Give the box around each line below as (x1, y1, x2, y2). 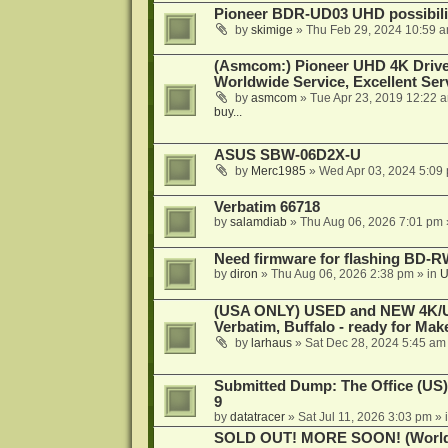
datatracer (229, 409, 285, 424)
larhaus (250, 336, 292, 351)
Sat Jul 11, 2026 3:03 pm (297, 409, 432, 424)
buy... (213, 105, 242, 120)
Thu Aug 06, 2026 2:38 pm (270, 267, 414, 282)
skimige (250, 23, 293, 38)
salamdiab (229, 215, 287, 230)
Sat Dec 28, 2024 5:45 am (304, 336, 446, 351)
